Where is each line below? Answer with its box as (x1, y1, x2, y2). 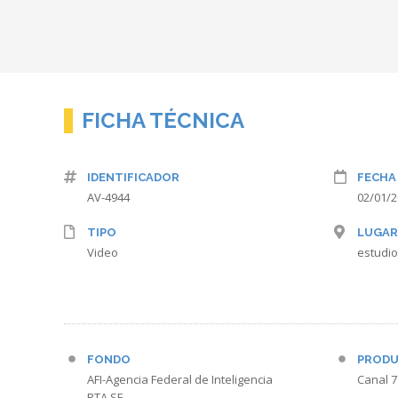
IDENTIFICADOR (87, 171, 179, 184)
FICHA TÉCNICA (82, 107, 244, 133)
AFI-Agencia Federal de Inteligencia (87, 371, 273, 387)
